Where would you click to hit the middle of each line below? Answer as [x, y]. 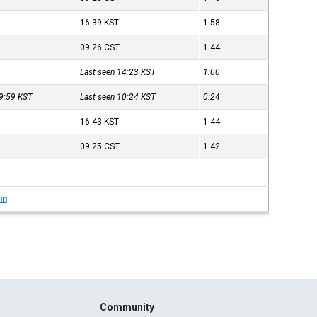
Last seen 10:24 [111, 97]
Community [127, 307]
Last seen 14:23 [111, 72]
